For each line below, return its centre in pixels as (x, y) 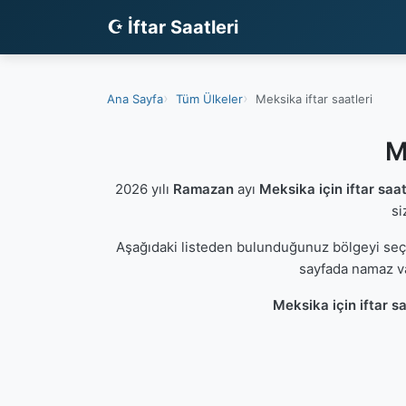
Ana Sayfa (135, 98)
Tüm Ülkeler (209, 98)
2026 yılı (144, 189)
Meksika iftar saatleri (314, 98)
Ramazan (203, 189)
